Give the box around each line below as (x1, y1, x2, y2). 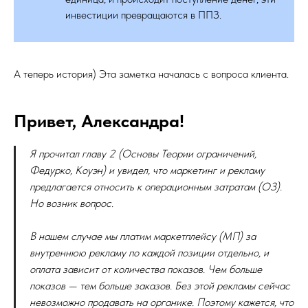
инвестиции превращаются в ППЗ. (65, 8, 221, 21)
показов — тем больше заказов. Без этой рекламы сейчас (30, 279, 290, 292)
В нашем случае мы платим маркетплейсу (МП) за (30, 230, 256, 243)
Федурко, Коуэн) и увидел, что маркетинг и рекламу (30, 164, 265, 177)
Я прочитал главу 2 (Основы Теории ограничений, (30, 147, 256, 160)
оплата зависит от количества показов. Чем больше (30, 263, 262, 276)
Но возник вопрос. (30, 197, 113, 210)
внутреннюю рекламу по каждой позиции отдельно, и (30, 246, 269, 259)
